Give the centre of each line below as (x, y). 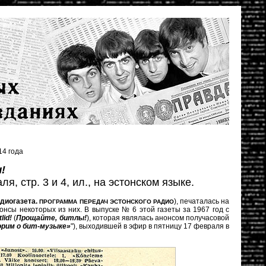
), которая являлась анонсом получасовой (158, 218)
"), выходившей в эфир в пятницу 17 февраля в (150, 226)
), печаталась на (202, 201)
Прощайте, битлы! (51, 218)
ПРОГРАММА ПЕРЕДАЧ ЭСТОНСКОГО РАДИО (107, 202)
